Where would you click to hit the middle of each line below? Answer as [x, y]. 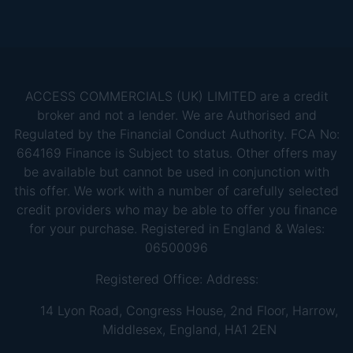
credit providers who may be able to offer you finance [176, 210]
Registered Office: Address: [176, 279]
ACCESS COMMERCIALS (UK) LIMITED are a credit [176, 96]
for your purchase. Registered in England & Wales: [176, 229]
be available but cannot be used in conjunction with [176, 172]
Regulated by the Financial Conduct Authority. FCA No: [176, 134]
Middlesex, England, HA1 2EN [189, 329]
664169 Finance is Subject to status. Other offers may [176, 153]
